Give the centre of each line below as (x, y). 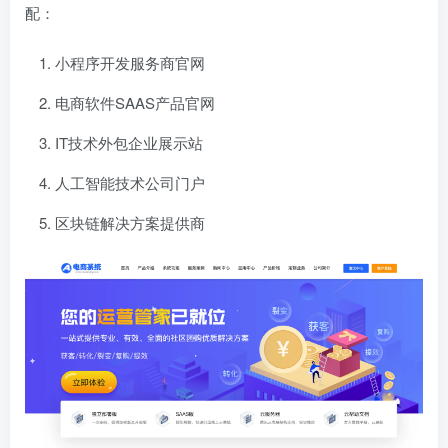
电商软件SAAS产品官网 (135, 102)
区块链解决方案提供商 (130, 222)
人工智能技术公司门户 (130, 182)
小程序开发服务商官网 (130, 62)
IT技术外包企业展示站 (129, 142)
